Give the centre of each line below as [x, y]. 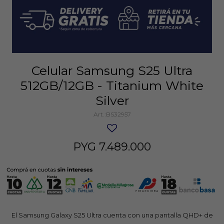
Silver [112, 100]
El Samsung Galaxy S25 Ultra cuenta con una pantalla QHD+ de [112, 215]
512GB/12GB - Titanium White [112, 85]
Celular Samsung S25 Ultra [112, 70]
